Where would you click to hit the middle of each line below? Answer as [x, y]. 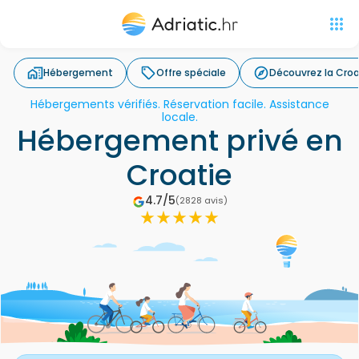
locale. [179, 117]
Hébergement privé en [179, 141]
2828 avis [201, 200]
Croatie [179, 175]
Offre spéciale [191, 73]
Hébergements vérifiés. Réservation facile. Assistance [179, 104]
